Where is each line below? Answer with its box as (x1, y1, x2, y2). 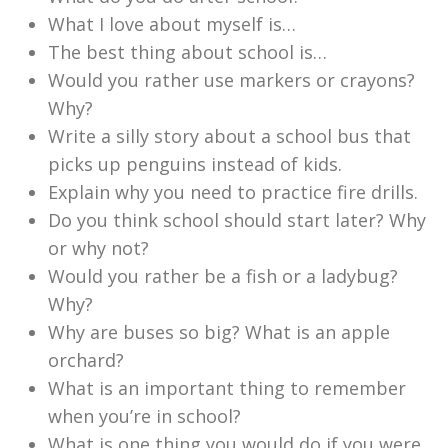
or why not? (48, 235, 149, 260)
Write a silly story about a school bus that (48, 123, 411, 148)
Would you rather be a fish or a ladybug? (48, 263, 398, 288)
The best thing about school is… (48, 39, 327, 64)
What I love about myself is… (48, 11, 296, 36)
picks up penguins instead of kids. (48, 151, 342, 176)
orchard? (48, 347, 124, 372)
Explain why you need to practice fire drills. (48, 179, 418, 204)
